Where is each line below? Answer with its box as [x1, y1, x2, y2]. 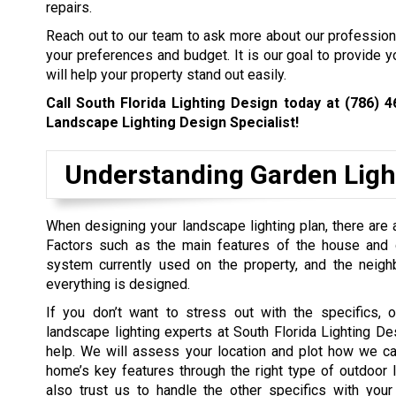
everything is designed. [46, 275, 190, 293]
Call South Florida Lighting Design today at [46, 94, 345, 111]
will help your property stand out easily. [46, 65, 286, 83]
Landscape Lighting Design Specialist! [46, 113, 299, 131]
